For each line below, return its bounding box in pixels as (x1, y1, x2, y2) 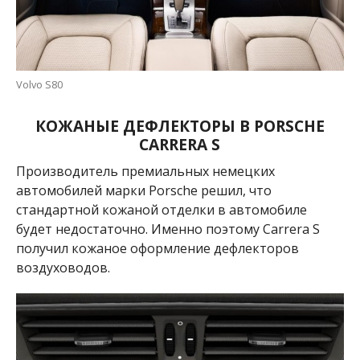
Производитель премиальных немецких (15, 162, 275, 180)
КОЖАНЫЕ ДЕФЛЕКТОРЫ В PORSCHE (35, 114, 325, 137)
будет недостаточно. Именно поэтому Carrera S (15, 219, 320, 238)
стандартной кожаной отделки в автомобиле (15, 200, 307, 219)
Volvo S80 (15, 76, 63, 92)
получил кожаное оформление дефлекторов (15, 239, 299, 257)
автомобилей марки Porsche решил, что (15, 181, 272, 199)
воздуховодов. (15, 258, 110, 276)
